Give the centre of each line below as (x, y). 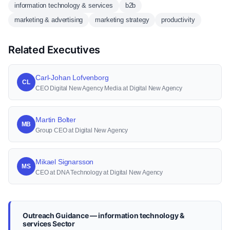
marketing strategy (122, 20)
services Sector (49, 224)
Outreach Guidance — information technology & (103, 215)
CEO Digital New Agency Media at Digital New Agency (109, 88)
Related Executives (54, 50)
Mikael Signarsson (65, 162)
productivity (178, 20)
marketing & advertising (49, 20)
